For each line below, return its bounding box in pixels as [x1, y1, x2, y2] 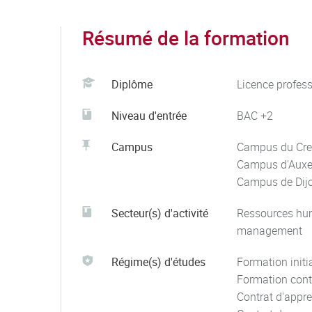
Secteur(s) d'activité [111, 205, 208, 221]
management [237, 223, 302, 238]
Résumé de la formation [82, 24, 290, 51]
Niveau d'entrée [111, 108, 187, 123]
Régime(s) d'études [111, 254, 205, 270]
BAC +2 [237, 108, 273, 123]
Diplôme [111, 77, 153, 92]
